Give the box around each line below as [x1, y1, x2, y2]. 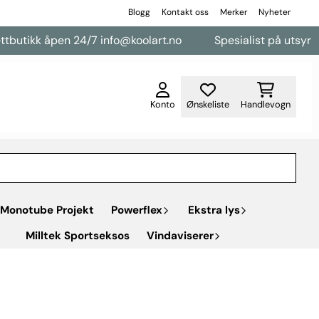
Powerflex [111, 202, 162, 217]
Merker [219, 6, 247, 18]
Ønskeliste [187, 98, 229, 110]
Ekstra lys [188, 202, 240, 217]
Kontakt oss [161, 6, 209, 18]
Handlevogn [241, 98, 291, 110]
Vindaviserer [147, 228, 214, 243]
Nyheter [258, 6, 291, 18]
